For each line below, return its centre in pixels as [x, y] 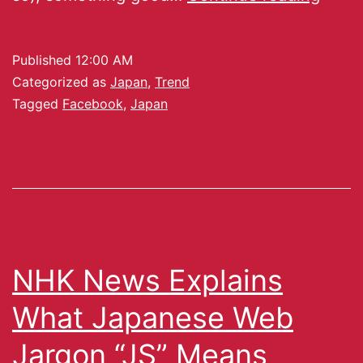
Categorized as [61, 81]
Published [44, 60]
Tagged [37, 103]
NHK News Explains [147, 280]
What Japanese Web [153, 317]
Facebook [93, 103]
